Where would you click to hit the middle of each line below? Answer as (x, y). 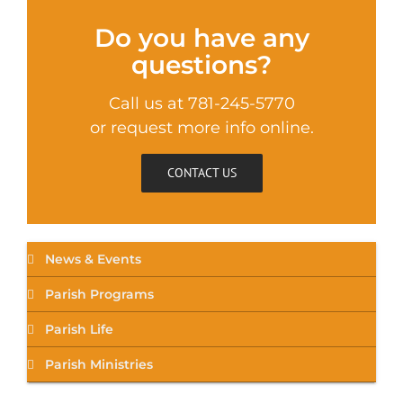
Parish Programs (99, 294)
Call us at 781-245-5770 (201, 103)
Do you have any (201, 38)
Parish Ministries (99, 364)
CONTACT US (201, 173)
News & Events (93, 259)
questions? (201, 65)
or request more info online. (201, 128)
